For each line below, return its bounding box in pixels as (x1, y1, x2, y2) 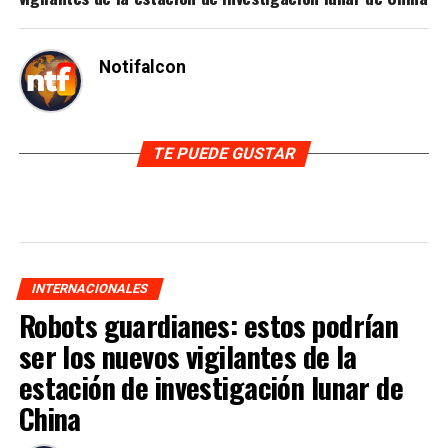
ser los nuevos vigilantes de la (18, 335, 357, 378)
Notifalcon (98, 57, 186, 78)
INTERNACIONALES (29, 281, 150, 297)
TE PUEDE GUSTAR (150, 144, 298, 164)
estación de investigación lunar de (18, 366, 404, 409)
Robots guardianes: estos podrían (18, 304, 399, 347)
